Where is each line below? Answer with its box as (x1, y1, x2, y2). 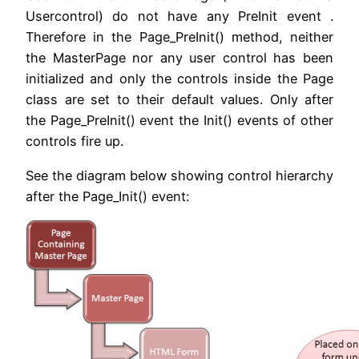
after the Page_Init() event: (26, 188, 189, 204)
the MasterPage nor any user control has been (26, 50, 333, 67)
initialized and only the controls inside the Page (26, 71, 333, 87)
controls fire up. (26, 133, 123, 150)
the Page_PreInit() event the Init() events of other (26, 112, 333, 129)
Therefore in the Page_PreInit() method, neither (26, 29, 333, 46)
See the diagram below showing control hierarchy (26, 167, 333, 184)
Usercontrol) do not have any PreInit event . (26, 8, 333, 25)
